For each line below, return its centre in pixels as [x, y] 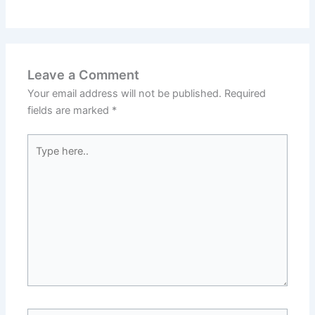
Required [245, 94]
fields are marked [70, 111]
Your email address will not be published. [125, 94]
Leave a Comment [84, 75]
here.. [40, 159]
